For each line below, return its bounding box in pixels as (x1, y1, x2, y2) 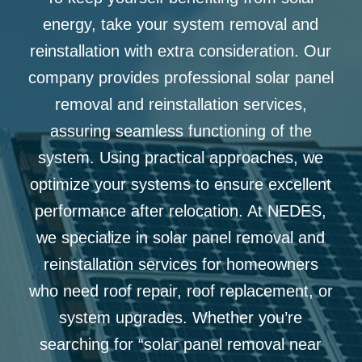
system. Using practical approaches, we (38, 149, 324, 166)
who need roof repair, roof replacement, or (28, 282, 333, 300)
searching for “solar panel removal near (40, 335, 322, 353)
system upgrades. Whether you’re (59, 309, 303, 326)
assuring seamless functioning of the (49, 122, 312, 140)
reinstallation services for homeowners (43, 255, 318, 273)
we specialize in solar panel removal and (36, 229, 326, 246)
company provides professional (27, 69, 255, 86)
